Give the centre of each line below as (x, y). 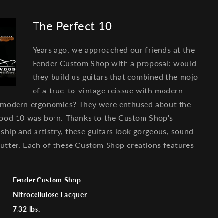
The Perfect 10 (73, 25)
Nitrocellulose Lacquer (50, 194)
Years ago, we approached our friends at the (114, 49)
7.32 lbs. (27, 209)
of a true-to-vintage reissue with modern (108, 90)
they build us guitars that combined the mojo (115, 76)
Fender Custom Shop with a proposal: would (114, 63)
